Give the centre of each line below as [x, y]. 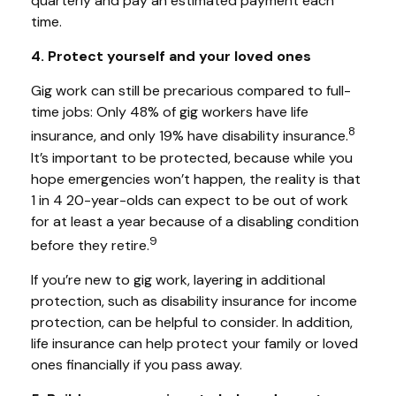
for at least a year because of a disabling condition [195, 221]
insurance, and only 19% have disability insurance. [190, 136]
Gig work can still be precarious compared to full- [191, 91]
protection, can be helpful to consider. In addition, [192, 322]
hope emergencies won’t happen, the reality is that [196, 179]
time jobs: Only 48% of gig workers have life [170, 112]
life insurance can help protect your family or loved [194, 343]
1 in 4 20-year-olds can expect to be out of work [190, 200]
